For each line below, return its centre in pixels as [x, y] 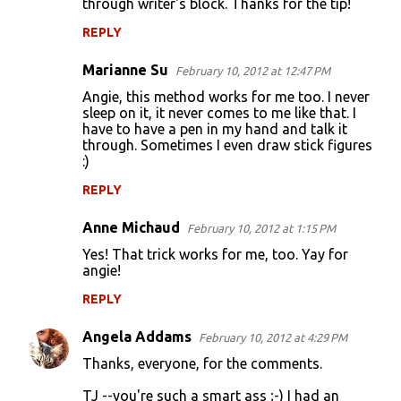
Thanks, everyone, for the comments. [202, 363]
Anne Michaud [131, 227]
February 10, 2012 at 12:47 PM [253, 71]
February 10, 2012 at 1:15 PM [261, 228]
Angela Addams [137, 337]
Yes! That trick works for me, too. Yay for [215, 254]
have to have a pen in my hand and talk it [215, 129]
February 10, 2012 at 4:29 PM [273, 337]
